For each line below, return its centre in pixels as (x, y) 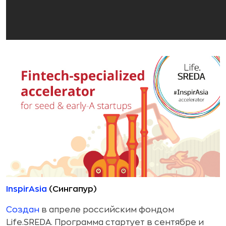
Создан (23, 210)
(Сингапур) (72, 189)
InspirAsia (26, 189)
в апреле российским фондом (107, 210)
